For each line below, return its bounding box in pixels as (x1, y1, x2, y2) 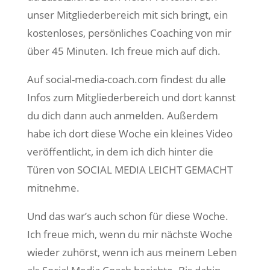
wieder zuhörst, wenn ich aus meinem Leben (27, 245, 237, 259)
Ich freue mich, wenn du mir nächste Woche (27, 227, 233, 241)
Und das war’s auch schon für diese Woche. (27, 209, 228, 223)
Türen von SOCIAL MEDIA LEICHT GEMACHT (27, 163, 233, 177)
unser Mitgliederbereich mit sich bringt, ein (27, 8, 228, 22)
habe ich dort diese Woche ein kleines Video (27, 127, 233, 140)
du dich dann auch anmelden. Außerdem (27, 108, 218, 122)
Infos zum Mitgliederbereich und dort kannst (27, 90, 236, 104)
